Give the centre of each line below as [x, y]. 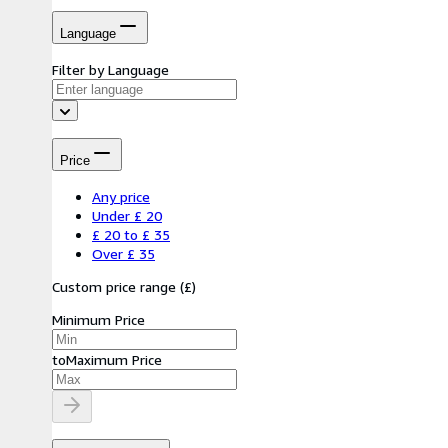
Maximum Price [114, 360]
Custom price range [114, 287]
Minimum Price [98, 320]
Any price [121, 197]
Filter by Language [110, 70]
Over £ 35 [123, 254]
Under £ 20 [127, 216]
